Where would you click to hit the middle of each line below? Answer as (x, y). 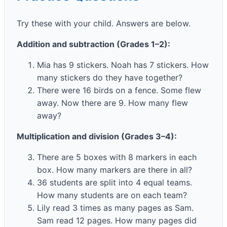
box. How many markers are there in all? (115, 169)
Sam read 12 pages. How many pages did (117, 220)
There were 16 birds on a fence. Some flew (119, 90)
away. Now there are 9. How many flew (112, 103)
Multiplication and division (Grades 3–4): (97, 136)
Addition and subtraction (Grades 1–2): (93, 44)
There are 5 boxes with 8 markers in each (117, 157)
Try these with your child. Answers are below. (104, 23)
